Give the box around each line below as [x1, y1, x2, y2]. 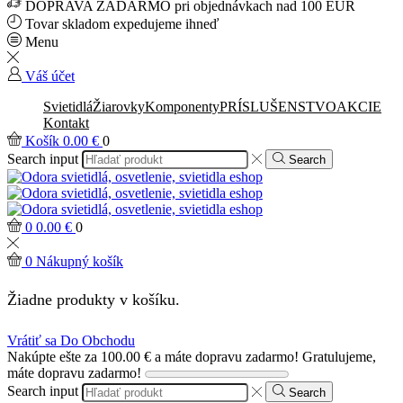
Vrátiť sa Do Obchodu [7, 333, 135, 349]
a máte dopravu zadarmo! [151, 349, 299, 365]
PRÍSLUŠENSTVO [219, 99, 336, 114]
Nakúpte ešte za [7, 349, 101, 365]
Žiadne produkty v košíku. [7, 290, 180, 309]
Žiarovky [93, 99, 145, 114]
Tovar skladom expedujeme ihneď [25, 16, 219, 31]
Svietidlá [43, 99, 93, 114]
